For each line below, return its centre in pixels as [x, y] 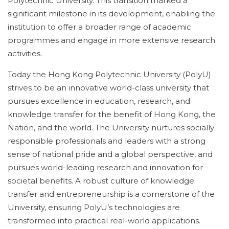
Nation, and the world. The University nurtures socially [111, 128]
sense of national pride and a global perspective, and [110, 154]
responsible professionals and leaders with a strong [107, 141]
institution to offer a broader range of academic [99, 27]
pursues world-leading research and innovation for [105, 167]
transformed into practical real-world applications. [104, 221]
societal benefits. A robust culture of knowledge [101, 181]
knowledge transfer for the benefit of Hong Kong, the [112, 114]
